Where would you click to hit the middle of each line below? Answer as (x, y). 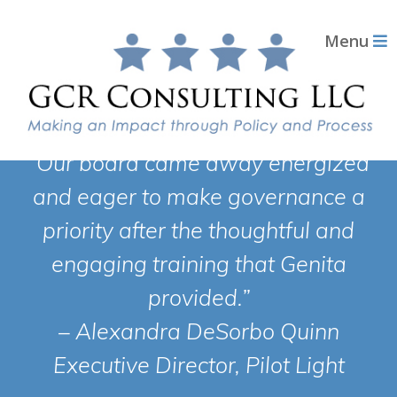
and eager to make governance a (198, 196)
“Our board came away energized (198, 163)
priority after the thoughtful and (198, 230)
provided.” (198, 297)
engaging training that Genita (198, 264)
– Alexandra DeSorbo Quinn (198, 331)
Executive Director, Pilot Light (198, 365)
